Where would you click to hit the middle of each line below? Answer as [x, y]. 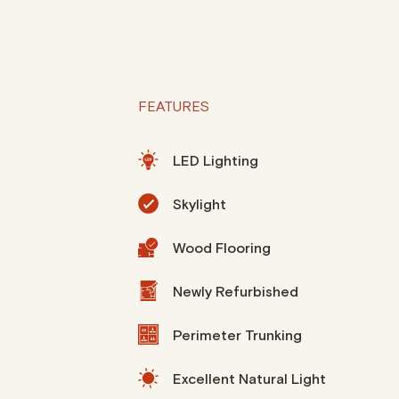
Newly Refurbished [236, 292]
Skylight [200, 205]
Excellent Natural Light [250, 379]
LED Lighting [216, 161]
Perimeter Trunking [238, 336]
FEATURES [174, 107]
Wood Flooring [222, 248]
